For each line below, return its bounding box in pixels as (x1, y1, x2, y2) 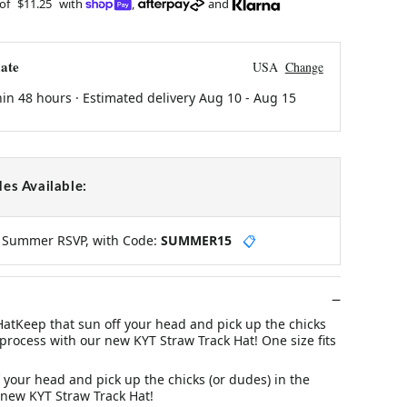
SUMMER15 (160, 231, 232, 249)
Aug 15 (253, 88, 296, 106)
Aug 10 (198, 88, 242, 106)
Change (284, 57, 323, 75)
